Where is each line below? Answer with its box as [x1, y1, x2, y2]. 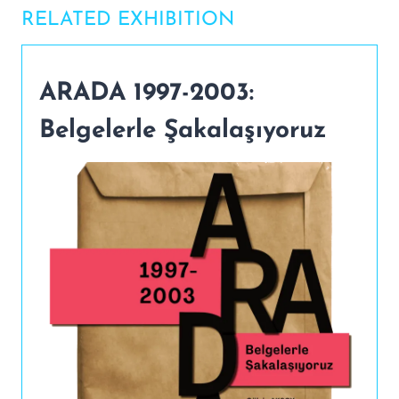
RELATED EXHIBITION [21, 10, 234, 31]
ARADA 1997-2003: [39, 81, 254, 107]
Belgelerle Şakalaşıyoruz [39, 118, 327, 144]
